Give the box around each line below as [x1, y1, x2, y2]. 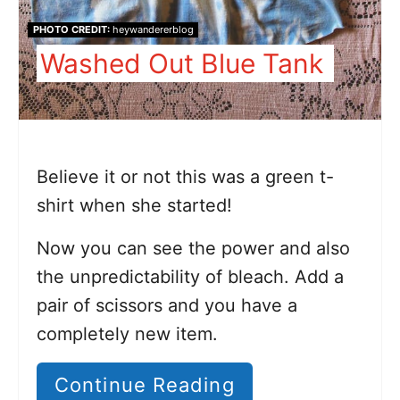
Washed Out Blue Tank [39, 47, 330, 80]
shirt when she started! [37, 195, 232, 217]
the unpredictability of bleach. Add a [37, 266, 344, 288]
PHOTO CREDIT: [32, 23, 110, 37]
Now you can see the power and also [37, 237, 350, 260]
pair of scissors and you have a [37, 295, 297, 317]
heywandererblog [109, 23, 194, 37]
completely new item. [37, 323, 218, 346]
